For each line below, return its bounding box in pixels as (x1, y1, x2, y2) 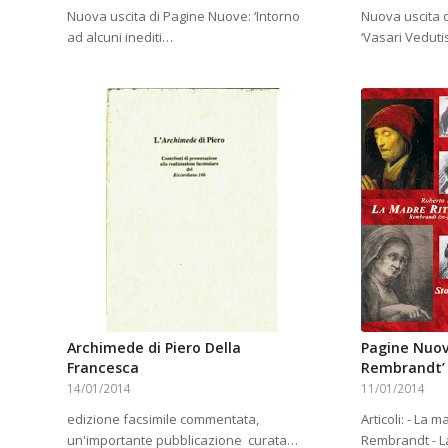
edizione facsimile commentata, (67, 410, 259, 429)
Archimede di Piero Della (67, 338, 241, 358)
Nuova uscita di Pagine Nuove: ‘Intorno (67, 6, 300, 25)
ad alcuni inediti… (67, 27, 173, 46)
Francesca (67, 358, 139, 378)
